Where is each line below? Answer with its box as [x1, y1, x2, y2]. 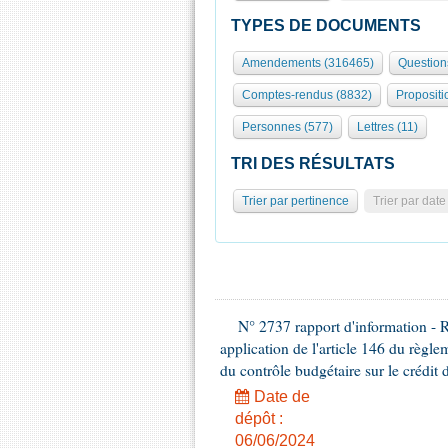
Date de [250, 388, 310, 405]
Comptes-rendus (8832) [242, 88, 372, 102]
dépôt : [235, 410, 283, 427]
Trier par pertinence [242, 194, 349, 208]
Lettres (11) [357, 120, 418, 134]
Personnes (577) [242, 120, 333, 134]
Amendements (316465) [242, 56, 374, 70]
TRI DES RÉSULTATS [231, 155, 395, 172]
